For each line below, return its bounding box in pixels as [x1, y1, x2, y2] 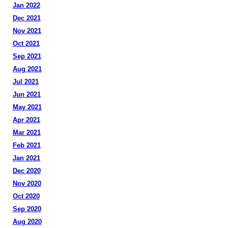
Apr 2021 [12, 116, 40, 124]
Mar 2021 [12, 129, 41, 136]
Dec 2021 [12, 14, 41, 22]
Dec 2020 [12, 167, 41, 175]
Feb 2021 [12, 141, 41, 149]
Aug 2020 [12, 218, 42, 225]
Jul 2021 [12, 78, 39, 85]
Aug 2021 [12, 65, 42, 73]
